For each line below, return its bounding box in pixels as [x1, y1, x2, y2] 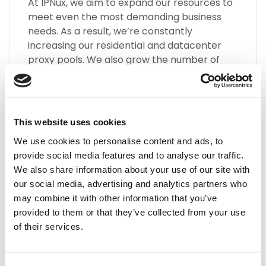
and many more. [28, 95, 104, 109]
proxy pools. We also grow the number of [28, 52, 220, 66]
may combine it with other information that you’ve [14, 192, 217, 203]
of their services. [14, 221, 83, 232]
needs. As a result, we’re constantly [28, 24, 192, 38]
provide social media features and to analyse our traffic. [14, 150, 244, 160]
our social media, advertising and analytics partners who [14, 178, 247, 189]
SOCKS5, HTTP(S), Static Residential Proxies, [28, 81, 230, 95]
